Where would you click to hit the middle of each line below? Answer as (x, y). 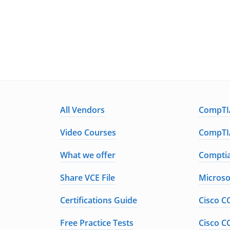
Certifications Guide (99, 200)
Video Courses (88, 132)
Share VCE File (88, 178)
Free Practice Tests (97, 223)
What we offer (88, 155)
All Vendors (82, 110)
